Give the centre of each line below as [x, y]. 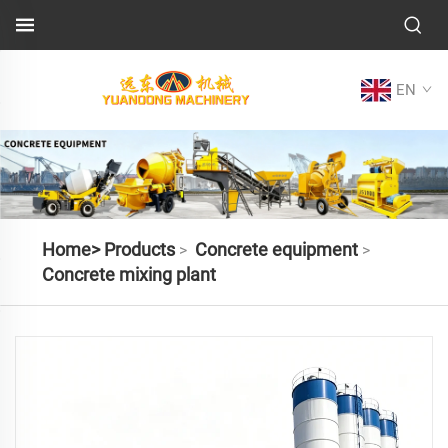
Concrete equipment [276, 249]
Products [139, 249]
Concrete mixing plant [128, 274]
